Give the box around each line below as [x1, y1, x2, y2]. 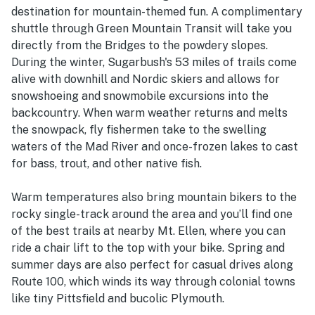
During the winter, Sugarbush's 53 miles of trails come [11, 55, 297, 69]
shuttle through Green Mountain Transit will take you [11, 21, 292, 35]
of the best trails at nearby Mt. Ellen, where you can [11, 224, 285, 238]
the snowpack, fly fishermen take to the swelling [11, 122, 266, 136]
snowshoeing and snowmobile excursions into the [11, 89, 269, 103]
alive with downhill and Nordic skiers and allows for [11, 72, 280, 86]
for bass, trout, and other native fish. [11, 156, 202, 170]
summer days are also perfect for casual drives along [11, 257, 293, 271]
